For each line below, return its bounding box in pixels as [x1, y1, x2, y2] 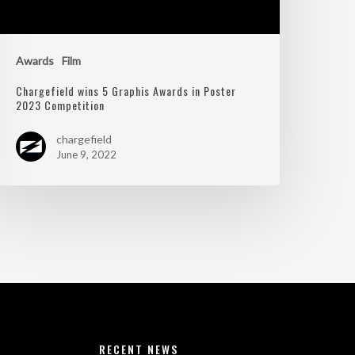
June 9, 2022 [56, 148, 117, 162]
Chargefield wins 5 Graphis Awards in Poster [16, 82, 237, 100]
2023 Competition [16, 97, 105, 114]
